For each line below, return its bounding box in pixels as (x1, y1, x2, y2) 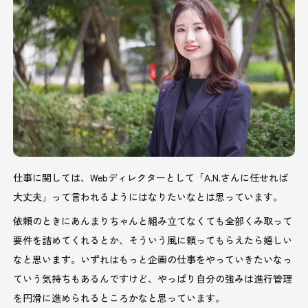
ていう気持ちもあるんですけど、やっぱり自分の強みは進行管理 (13, 271, 293, 285)
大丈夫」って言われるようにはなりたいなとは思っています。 (13, 189, 283, 203)
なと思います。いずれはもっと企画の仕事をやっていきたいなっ (13, 252, 293, 266)
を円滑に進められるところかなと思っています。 (13, 290, 225, 305)
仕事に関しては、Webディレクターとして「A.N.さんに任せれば (13, 170, 289, 184)
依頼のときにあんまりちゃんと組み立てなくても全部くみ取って (13, 213, 293, 228)
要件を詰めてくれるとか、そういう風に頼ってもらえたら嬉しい (13, 232, 293, 247)
